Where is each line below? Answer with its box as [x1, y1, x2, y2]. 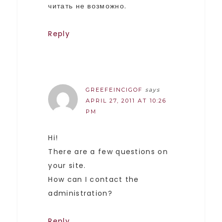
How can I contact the [48, 174, 139, 184]
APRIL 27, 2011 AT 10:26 [86, 97, 167, 104]
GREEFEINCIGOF [86, 86, 143, 93]
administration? [48, 188, 112, 198]
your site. [48, 160, 86, 170]
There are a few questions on [48, 146, 168, 157]
